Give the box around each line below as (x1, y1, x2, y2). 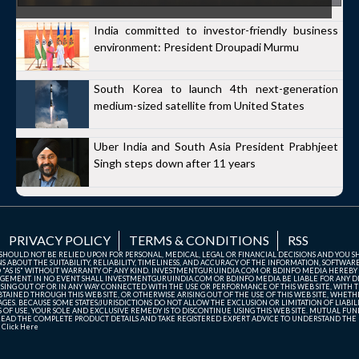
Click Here (2, 322, 38, 332)
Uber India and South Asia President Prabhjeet (94, 139, 338, 154)
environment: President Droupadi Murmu (94, 40, 299, 54)
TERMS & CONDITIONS (129, 232, 269, 248)
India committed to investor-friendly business (94, 23, 338, 37)
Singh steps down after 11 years (94, 156, 256, 171)
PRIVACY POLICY (9, 232, 111, 248)
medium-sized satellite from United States (94, 98, 305, 112)
